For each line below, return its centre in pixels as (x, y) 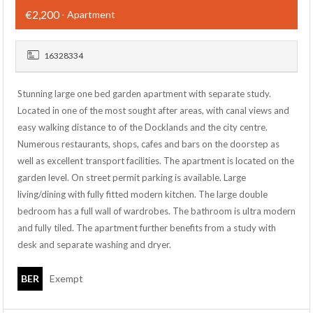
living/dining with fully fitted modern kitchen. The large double (143, 194)
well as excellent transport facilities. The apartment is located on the (156, 161)
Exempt (66, 278)
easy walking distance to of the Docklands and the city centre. (143, 127)
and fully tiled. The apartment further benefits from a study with (147, 228)
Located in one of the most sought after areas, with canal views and (153, 110)
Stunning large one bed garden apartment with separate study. (144, 94)
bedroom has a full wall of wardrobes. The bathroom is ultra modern (156, 211)
